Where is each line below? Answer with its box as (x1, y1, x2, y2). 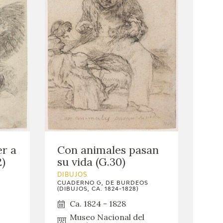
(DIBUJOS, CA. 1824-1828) (57, 186, 138, 192)
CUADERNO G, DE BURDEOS (57, 180, 148, 186)
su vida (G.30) (57, 155, 125, 169)
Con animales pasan (57, 143, 159, 157)
